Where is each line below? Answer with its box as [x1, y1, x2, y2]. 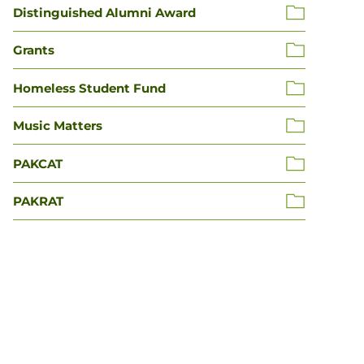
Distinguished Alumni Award [13, 4, 196, 20]
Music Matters [13, 118, 102, 134]
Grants [13, 42, 54, 58]
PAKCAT [13, 155, 63, 171]
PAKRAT [13, 193, 63, 210]
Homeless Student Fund [13, 80, 166, 96]
